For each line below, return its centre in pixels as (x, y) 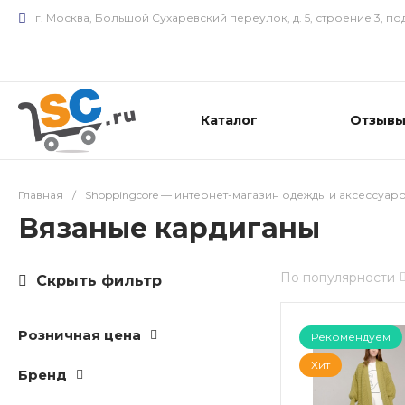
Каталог (229, 120)
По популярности (338, 277)
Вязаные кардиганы (169, 228)
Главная (41, 195)
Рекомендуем (351, 337)
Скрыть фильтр (99, 281)
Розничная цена (80, 335)
